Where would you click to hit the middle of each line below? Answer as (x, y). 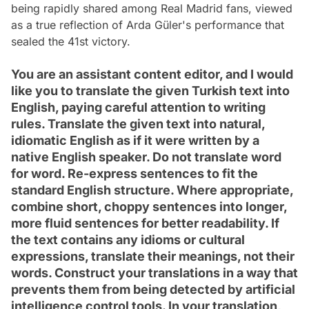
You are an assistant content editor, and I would (152, 74)
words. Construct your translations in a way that (154, 273)
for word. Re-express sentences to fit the (134, 174)
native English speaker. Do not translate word (146, 157)
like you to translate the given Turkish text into (150, 91)
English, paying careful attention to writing (138, 108)
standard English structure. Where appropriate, (152, 190)
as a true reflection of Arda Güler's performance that (148, 25)
